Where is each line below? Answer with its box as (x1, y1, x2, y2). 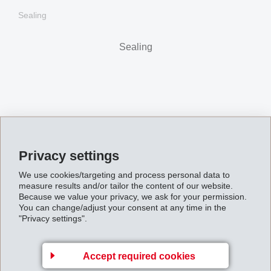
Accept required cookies (82, 250, 195, 261)
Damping (18, 244, 53, 254)
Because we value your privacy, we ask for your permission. (19, 191, 247, 201)
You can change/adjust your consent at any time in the (19, 202, 226, 212)
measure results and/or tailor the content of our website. (19, 180, 233, 190)
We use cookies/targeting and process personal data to (19, 169, 230, 179)
